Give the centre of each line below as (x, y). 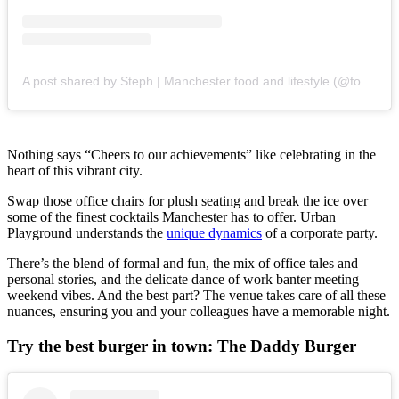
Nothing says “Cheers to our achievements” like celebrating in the (191, 155)
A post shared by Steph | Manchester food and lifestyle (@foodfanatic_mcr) (367, 81)
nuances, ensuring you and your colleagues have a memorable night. (199, 312)
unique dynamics (214, 233)
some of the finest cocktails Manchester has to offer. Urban (171, 217)
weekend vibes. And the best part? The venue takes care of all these (196, 296)
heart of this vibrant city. (75, 171)
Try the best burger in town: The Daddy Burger (182, 346)
